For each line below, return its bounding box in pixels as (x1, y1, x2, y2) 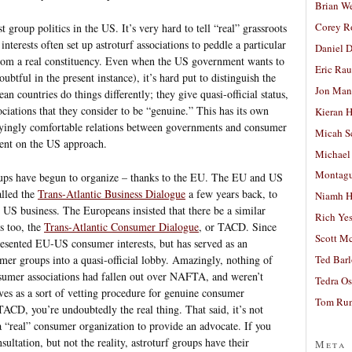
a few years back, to (185, 185, 277, 201)
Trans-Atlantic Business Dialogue (38, 185, 185, 201)
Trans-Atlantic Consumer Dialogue (44, 218, 199, 234)
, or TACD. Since (199, 218, 277, 234)
